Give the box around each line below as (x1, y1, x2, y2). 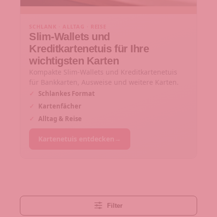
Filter (107, 201, 123, 209)
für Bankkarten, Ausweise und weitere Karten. (29, 77, 179, 87)
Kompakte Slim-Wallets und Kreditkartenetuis (29, 67, 177, 77)
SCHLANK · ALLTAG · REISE (29, 22, 107, 30)
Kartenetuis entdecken (38, 134, 114, 144)
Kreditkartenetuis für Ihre (29, 42, 149, 55)
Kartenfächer (37, 101, 81, 110)
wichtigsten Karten (29, 54, 119, 67)
